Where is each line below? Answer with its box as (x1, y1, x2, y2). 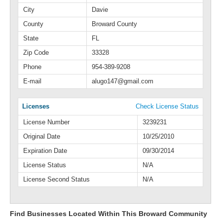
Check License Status (136, 103, 199, 110)
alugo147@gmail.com (92, 77, 153, 85)
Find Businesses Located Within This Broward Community (10, 210, 207, 218)
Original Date (23, 133, 60, 140)
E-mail (23, 77, 41, 85)
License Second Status (23, 176, 90, 183)
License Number (23, 118, 70, 126)
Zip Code (23, 49, 49, 56)
